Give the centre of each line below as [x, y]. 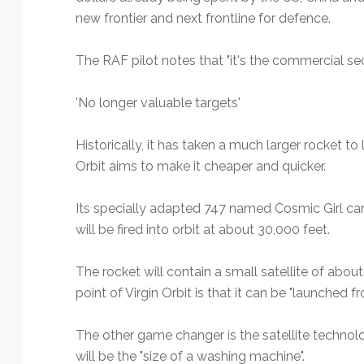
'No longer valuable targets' [158, 102]
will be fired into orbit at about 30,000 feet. [202, 229]
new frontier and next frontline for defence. [203, 18]
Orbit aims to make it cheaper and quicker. [202, 166]
